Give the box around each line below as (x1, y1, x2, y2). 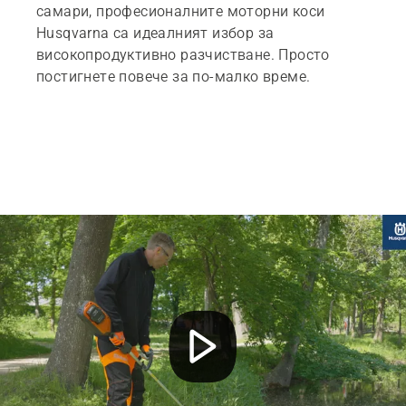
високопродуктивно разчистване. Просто (36, 45, 330, 63)
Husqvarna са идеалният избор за (36, 24, 275, 42)
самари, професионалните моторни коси (36, 2, 325, 20)
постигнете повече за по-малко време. (36, 67, 311, 85)
